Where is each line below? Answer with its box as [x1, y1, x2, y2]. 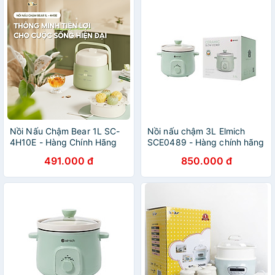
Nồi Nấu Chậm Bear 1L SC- [10, 126, 120, 136]
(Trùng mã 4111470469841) [147, 148, 262, 158]
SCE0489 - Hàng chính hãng [147, 137, 265, 147]
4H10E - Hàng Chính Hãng [10, 137, 117, 147]
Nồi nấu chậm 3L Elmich [147, 126, 246, 136]
